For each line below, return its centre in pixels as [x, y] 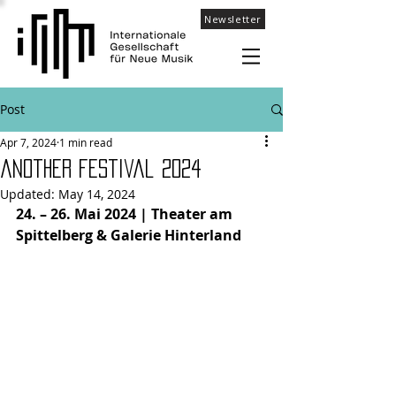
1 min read [86, 142]
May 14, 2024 [97, 194]
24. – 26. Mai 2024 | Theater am [126, 214]
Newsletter [233, 19]
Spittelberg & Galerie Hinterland [129, 235]
